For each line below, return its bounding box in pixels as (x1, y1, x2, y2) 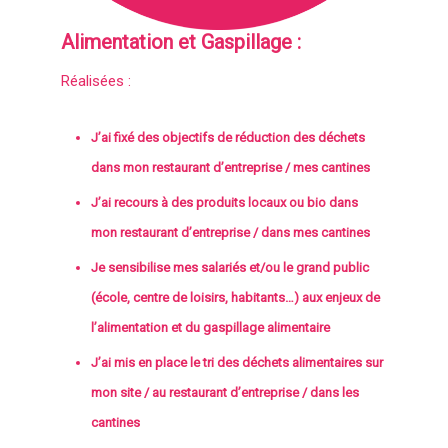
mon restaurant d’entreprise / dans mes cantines (91, 224, 371, 240)
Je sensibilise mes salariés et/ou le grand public (91, 259, 370, 275)
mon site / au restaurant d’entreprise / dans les (91, 384, 360, 400)
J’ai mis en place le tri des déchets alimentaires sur (91, 354, 384, 370)
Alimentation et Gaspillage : (61, 29, 302, 54)
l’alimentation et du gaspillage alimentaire (91, 319, 331, 335)
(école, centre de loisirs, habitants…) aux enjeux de (91, 289, 381, 305)
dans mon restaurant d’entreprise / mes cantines (91, 159, 371, 175)
